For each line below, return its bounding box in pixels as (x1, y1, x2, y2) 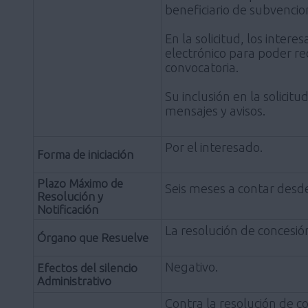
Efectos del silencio (37, 261, 137, 274)
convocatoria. (165, 60, 239, 74)
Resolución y (37, 189, 103, 203)
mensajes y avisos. (165, 103, 265, 118)
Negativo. (165, 259, 218, 274)
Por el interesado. (165, 140, 263, 154)
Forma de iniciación (37, 147, 133, 161)
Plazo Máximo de (37, 176, 123, 190)
